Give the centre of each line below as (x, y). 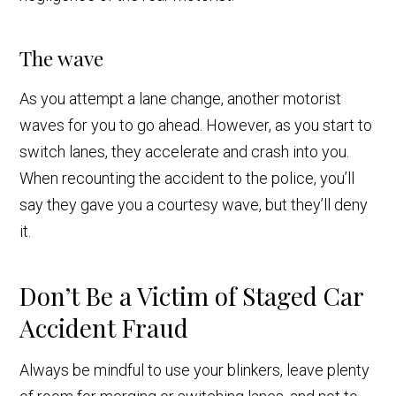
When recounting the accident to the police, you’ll (187, 179)
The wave (62, 58)
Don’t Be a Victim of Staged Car (192, 296)
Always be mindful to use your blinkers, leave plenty (195, 370)
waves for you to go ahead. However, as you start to (196, 126)
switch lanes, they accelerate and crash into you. (185, 152)
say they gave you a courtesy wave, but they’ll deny (194, 205)
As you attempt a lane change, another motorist (181, 99)
